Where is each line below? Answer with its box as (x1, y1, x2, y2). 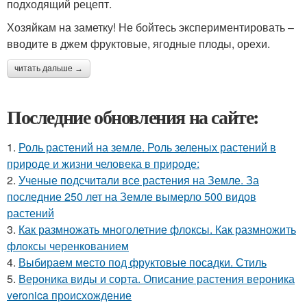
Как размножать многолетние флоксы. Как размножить (19, 221, 296, 237)
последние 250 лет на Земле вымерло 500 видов (7, 188, 256, 204)
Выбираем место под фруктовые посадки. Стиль (19, 254, 267, 270)
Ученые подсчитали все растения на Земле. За (19, 172, 259, 188)
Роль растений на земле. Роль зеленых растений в (19, 139, 276, 155)
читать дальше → (14, 64, 83, 73)
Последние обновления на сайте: (7, 103, 259, 131)
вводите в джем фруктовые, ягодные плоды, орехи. (7, 36, 270, 51)
